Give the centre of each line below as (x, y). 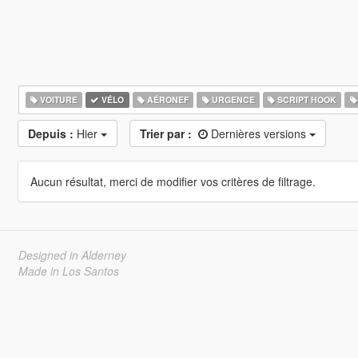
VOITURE (57, 99)
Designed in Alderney (72, 255)
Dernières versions (260, 133)
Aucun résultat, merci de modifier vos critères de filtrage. (173, 181)
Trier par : (165, 133)
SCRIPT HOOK (306, 99)
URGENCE (232, 99)
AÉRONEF (166, 99)
